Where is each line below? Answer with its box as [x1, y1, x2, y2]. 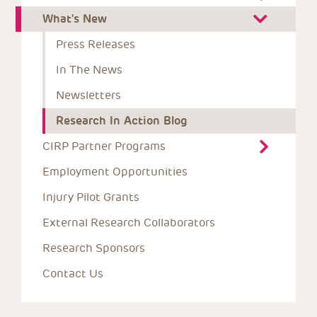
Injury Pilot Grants [42, 190, 139, 204]
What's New [42, 11, 107, 26]
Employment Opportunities [42, 164, 188, 179]
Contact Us [42, 266, 103, 281]
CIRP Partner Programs [42, 139, 166, 154]
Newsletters [56, 88, 121, 103]
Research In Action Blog [56, 113, 188, 128]
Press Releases [56, 37, 135, 52]
